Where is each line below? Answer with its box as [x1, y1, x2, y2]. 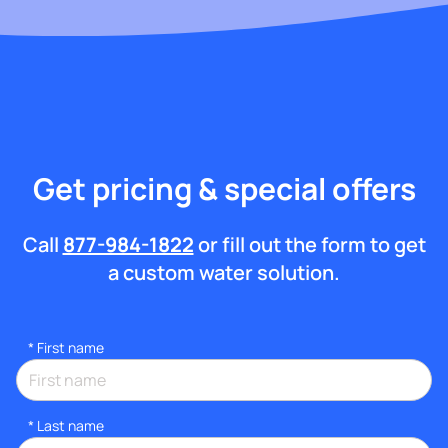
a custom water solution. [108, 258, 340, 286]
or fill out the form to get [193, 230, 426, 258]
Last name [37, 415, 104, 435]
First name [37, 337, 104, 357]
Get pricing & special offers [32, 167, 416, 209]
